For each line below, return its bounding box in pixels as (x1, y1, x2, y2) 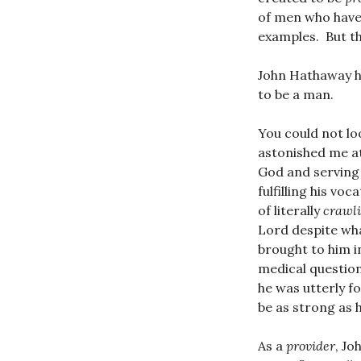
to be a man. (258, 85, 334, 102)
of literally (258, 201, 323, 218)
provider (286, 337, 335, 354)
